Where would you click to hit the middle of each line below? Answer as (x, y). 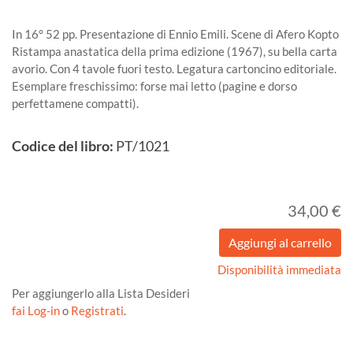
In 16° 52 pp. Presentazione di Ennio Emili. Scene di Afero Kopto (175, 34)
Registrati (97, 311)
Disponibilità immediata (279, 270)
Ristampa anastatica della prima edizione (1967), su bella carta (175, 52)
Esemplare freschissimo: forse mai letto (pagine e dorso (154, 86)
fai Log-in (37, 311)
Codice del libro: (63, 147)
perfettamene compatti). (75, 104)
